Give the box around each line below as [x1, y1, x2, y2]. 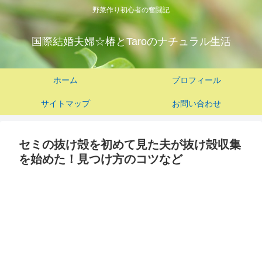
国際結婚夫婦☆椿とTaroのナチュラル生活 [31, 36, 231, 48]
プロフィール [172, 75, 221, 85]
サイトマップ [41, 99, 90, 109]
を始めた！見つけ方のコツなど [19, 153, 182, 166]
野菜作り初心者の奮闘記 [92, 6, 170, 15]
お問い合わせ [172, 99, 221, 109]
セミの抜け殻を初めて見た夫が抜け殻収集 [19, 138, 241, 151]
